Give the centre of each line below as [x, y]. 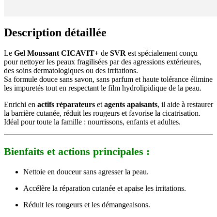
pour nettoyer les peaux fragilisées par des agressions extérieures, [103, 62]
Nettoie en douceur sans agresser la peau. [86, 171]
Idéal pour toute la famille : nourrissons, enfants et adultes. [92, 122]
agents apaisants [131, 104]
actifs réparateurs [66, 104]
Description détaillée [55, 32]
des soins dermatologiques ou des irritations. [71, 70]
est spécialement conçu [162, 53]
